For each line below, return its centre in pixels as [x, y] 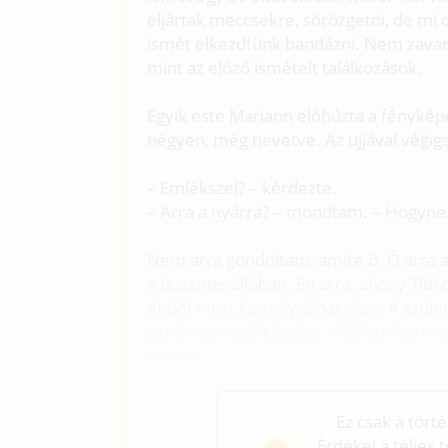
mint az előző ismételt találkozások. [285, 67]
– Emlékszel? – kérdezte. [242, 187]
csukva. [176, 355]
